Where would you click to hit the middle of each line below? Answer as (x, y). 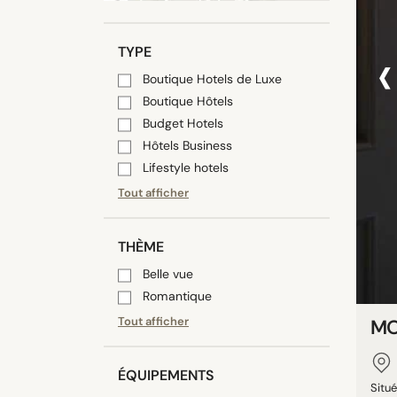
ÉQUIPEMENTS (166, 375)
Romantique (177, 296)
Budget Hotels (183, 123)
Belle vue (168, 274)
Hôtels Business (187, 145)
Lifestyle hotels (186, 167)
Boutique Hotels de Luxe (212, 79)
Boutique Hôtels (188, 101)
